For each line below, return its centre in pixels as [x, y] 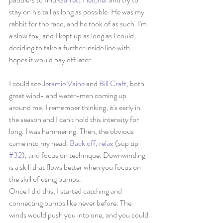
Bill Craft [113, 83]
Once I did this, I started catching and [66, 191]
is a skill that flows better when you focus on [76, 167]
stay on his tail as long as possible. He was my [77, 12]
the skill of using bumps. [46, 179]
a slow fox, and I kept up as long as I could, [73, 36]
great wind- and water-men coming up [68, 95]
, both [136, 83]
